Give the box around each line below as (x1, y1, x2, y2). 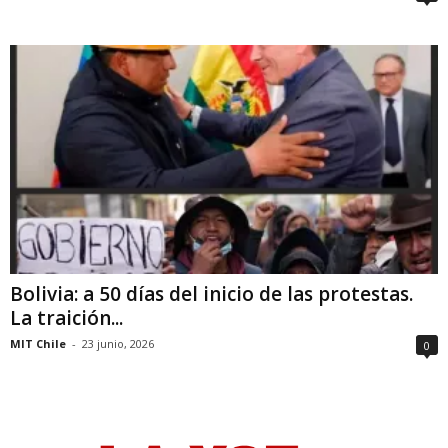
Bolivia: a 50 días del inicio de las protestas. (10, 280, 413, 307)
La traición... (10, 304, 123, 331)
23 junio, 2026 (82, 335, 154, 351)
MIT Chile (10, 335, 66, 351)
